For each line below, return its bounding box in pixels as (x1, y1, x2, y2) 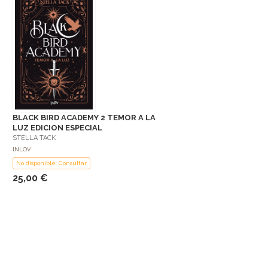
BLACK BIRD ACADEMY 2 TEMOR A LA (13, 112, 156, 122)
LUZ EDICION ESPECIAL (13, 123, 102, 132)
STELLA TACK (13, 133, 56, 142)
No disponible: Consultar (16, 159, 87, 166)
